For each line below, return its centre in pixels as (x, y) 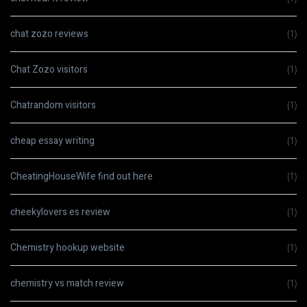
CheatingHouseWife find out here (82, 176)
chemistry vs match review (67, 283)
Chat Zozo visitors (49, 70)
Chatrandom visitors (53, 105)
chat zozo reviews (49, 34)
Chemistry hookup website (67, 248)
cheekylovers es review (60, 212)
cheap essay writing (52, 141)
